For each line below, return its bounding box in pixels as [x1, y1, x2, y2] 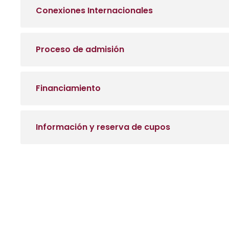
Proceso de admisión [36, 43, 124, 55]
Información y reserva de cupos [36, 121, 170, 133]
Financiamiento [36, 82, 101, 94]
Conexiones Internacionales [36, 5, 153, 16]
